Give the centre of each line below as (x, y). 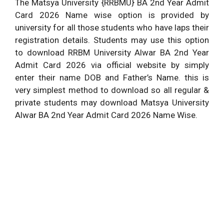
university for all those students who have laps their (112, 27)
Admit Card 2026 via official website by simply (112, 65)
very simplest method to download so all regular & (112, 90)
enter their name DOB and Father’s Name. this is (112, 77)
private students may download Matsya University (112, 102)
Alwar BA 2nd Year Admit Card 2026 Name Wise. (106, 115)
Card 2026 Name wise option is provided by (112, 15)
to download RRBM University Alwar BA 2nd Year (112, 52)
